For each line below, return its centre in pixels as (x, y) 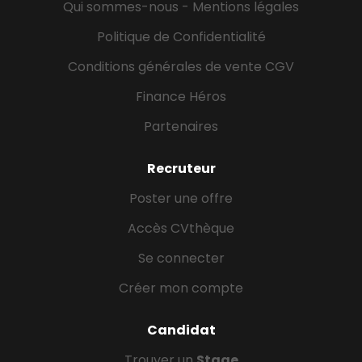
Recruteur (181, 168)
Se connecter (181, 258)
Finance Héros (181, 97)
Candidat (181, 330)
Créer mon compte (181, 288)
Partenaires (181, 126)
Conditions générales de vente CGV (181, 67)
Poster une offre (181, 198)
